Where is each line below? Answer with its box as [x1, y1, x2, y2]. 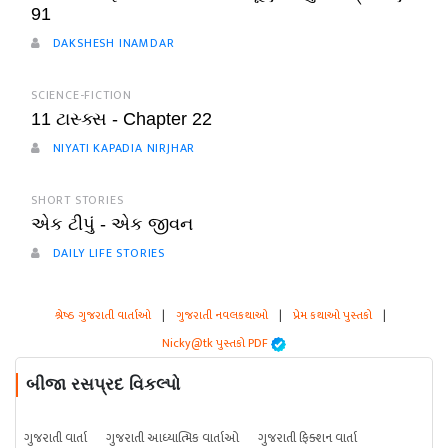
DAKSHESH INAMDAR [48, 33, 175, 54]
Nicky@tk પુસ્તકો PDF [162, 333, 271, 354]
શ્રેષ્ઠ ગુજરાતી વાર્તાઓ [54, 305, 151, 326]
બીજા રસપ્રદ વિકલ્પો [26, 375, 180, 395]
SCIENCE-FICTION [31, 85, 132, 106]
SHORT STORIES [31, 190, 124, 211]
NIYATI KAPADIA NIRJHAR [48, 138, 196, 159]
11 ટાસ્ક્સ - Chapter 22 [31, 109, 212, 130]
